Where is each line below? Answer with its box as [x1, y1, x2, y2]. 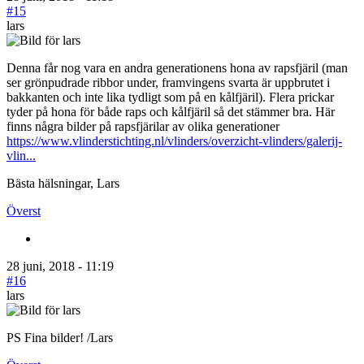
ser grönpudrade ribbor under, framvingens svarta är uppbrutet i [6, 75, 330, 89]
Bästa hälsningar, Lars [6, 175, 119, 190]
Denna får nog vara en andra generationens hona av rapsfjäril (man [6, 60, 348, 75]
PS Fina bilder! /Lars [6, 330, 113, 344]
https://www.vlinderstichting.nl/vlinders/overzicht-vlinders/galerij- [6, 133, 342, 148]
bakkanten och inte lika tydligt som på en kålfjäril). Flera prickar [6, 89, 334, 104]
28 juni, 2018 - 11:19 [6, 258, 114, 273]
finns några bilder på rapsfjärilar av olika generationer [6, 119, 279, 133]
